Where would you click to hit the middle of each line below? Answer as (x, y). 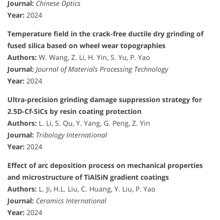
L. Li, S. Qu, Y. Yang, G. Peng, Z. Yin (94, 123)
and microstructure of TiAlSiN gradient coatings (88, 177)
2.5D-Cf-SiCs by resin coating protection (74, 111)
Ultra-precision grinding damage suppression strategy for (105, 100)
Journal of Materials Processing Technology (102, 69)
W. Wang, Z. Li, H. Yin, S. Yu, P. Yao (93, 57)
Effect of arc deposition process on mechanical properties (105, 165)
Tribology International (71, 135)
